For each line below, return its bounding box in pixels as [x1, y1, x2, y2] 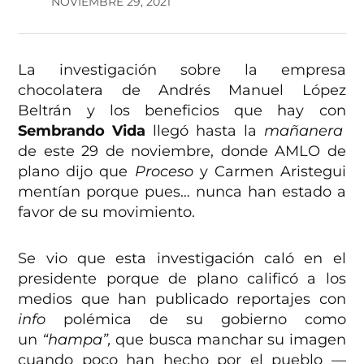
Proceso [134, 162, 193, 181]
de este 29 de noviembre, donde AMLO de [18, 142, 346, 161]
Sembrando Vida [18, 122, 146, 141]
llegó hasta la [145, 122, 264, 141]
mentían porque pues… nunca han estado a [18, 183, 346, 201]
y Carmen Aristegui [193, 162, 346, 181]
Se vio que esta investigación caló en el [18, 249, 346, 268]
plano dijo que [18, 162, 135, 181]
